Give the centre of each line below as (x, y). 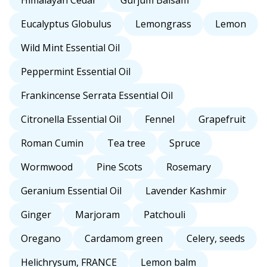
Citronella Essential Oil (71, 119)
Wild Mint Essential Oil (70, 48)
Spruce (185, 143)
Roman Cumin (52, 143)
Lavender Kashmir (186, 191)
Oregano (41, 239)
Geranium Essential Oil (71, 191)
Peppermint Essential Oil (76, 72)
